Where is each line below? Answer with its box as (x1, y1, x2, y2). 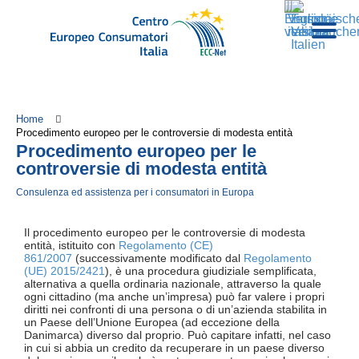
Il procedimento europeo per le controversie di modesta (24, 226, 305, 240)
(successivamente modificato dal (72, 252, 244, 265)
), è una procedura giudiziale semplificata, (105, 264, 317, 278)
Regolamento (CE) (119, 239, 213, 252)
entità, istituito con (24, 239, 119, 252)
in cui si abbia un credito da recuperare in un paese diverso (24, 341, 325, 355)
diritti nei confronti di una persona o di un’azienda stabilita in (24, 303, 327, 317)
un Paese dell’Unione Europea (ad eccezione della (24, 316, 280, 329)
